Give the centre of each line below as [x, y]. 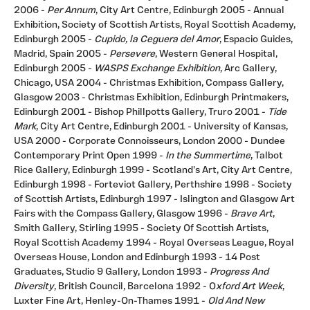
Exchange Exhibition [175, 69]
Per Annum [71, 11]
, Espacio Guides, [256, 40]
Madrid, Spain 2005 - [62, 55]
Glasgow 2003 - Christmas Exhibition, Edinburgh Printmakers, [151, 98]
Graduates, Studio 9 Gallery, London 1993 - [112, 273]
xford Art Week [249, 287]
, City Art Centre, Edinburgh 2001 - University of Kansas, [162, 127]
